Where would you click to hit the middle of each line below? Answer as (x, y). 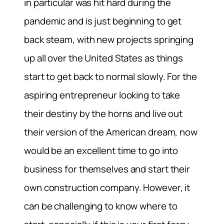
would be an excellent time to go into (101, 150)
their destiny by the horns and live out (103, 113)
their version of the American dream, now (111, 132)
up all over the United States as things (104, 58)
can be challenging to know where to (101, 206)
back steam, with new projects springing (109, 39)
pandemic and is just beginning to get (103, 21)
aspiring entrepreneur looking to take (102, 95)
